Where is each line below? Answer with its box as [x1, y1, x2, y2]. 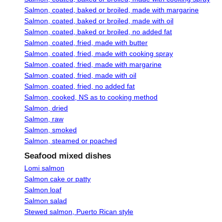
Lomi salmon [24, 164, 64, 172]
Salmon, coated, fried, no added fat [24, 82, 135, 91]
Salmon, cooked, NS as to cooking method [24, 93, 158, 102]
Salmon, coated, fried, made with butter [24, 39, 148, 47]
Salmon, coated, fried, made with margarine [24, 60, 162, 69]
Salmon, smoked [24, 126, 77, 134]
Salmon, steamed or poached [24, 137, 117, 145]
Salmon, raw [24, 115, 63, 123]
